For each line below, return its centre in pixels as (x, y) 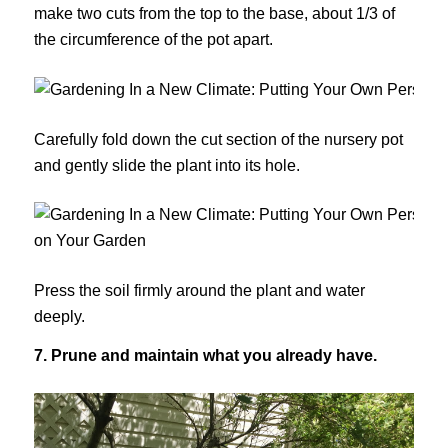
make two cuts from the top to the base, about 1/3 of (214, 14)
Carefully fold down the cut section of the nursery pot (218, 139)
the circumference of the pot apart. (155, 40)
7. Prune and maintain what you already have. (205, 356)
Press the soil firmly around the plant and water (199, 290)
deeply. (59, 316)
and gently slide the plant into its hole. (170, 165)
